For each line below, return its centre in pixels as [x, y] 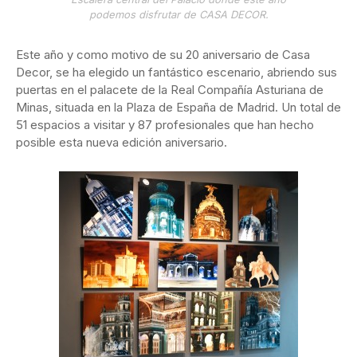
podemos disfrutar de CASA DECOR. [178, 15]
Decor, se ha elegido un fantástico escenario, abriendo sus [177, 73]
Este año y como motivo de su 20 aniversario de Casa [163, 55]
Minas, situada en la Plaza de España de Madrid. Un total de [178, 108]
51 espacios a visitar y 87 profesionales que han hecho [165, 125]
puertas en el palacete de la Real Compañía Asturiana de [170, 90]
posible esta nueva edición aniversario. [122, 143]
